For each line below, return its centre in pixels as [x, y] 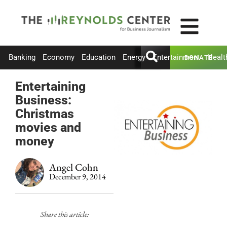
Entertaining [50, 86]
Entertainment [176, 58]
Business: [43, 100]
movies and [48, 127]
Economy [59, 58]
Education [99, 58]
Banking [22, 58]
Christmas [45, 113]
